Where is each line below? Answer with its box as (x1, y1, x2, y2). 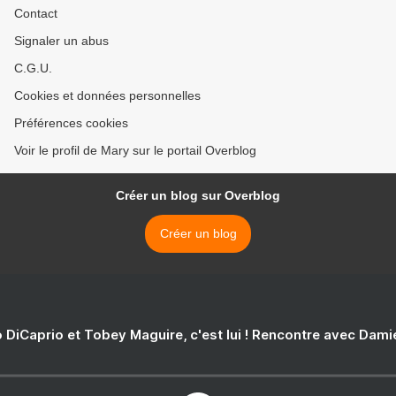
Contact (14, 6, 57, 20)
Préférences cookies (14, 116, 128, 130)
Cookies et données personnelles (14, 88, 201, 103)
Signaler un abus (14, 34, 109, 48)
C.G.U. (14, 61, 52, 75)
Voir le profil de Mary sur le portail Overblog (14, 143, 256, 157)
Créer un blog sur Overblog (116, 188, 280, 202)
